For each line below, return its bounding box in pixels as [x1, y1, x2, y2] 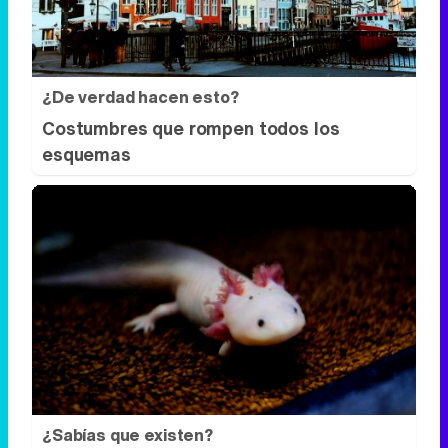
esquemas [42, 140, 131, 167]
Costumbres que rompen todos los [42, 114, 340, 141]
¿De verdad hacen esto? [42, 84, 239, 109]
